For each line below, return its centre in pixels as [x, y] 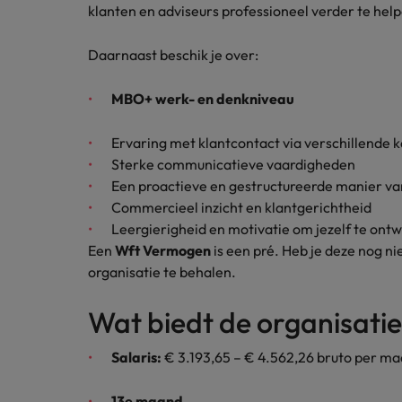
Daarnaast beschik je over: [173, 55]
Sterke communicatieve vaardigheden [233, 164]
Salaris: [136, 357]
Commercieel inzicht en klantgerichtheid [241, 207]
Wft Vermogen [163, 250]
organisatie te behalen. [162, 272]
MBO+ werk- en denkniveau [203, 99]
